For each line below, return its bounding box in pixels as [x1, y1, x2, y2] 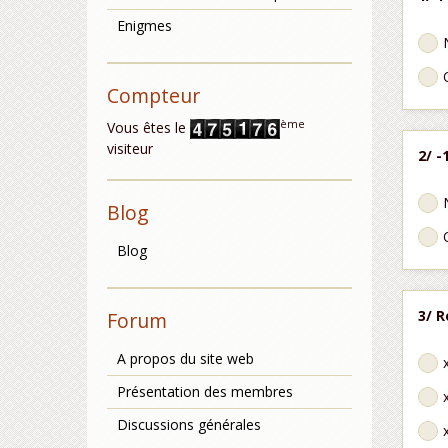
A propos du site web [117, 349, 254, 369]
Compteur [107, 82, 200, 109]
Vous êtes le [107, 118, 190, 137]
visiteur [107, 139, 153, 159]
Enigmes [117, 16, 172, 35]
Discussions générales [117, 415, 261, 435]
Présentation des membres [117, 382, 293, 402]
